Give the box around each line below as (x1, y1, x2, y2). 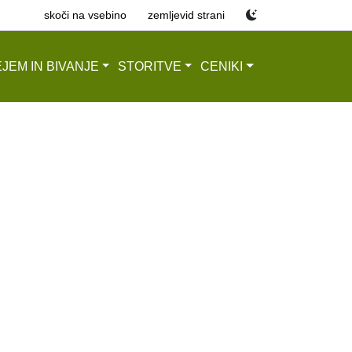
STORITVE (117, 60, 181, 74)
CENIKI (200, 60, 244, 74)
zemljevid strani (148, 9, 225, 21)
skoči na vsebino (44, 9, 126, 21)
